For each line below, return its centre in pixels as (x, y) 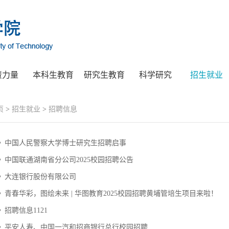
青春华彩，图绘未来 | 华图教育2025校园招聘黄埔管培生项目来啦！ (111, 193)
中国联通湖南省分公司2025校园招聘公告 (69, 160)
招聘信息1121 (26, 210)
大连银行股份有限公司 (40, 177)
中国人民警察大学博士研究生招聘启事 (65, 143)
